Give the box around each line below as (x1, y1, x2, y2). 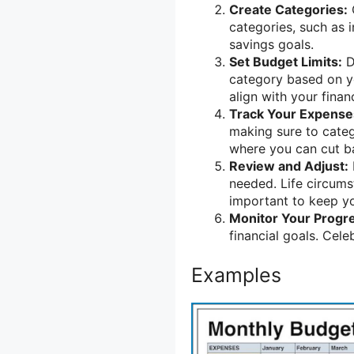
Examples (191, 262, 281, 287)
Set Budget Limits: (229, 53, 342, 70)
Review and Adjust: (229, 157, 348, 174)
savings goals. (229, 36, 314, 52)
